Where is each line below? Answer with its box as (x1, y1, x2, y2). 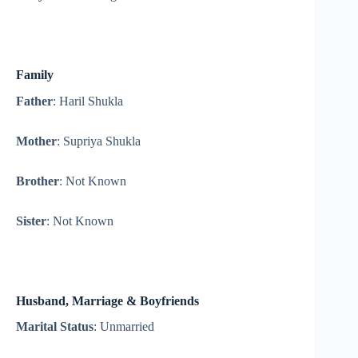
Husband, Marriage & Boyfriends (16, 293, 199, 308)
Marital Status (16, 320, 93, 334)
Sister (16, 213, 46, 228)
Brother (16, 173, 59, 188)
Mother (16, 133, 57, 148)
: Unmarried (93, 320, 154, 334)
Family (16, 67, 54, 82)
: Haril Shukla (53, 93, 123, 108)
